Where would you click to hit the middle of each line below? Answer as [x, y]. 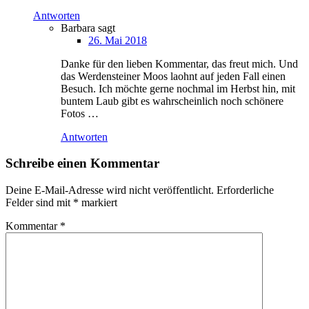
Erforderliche [245, 190]
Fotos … [80, 113]
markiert [98, 203]
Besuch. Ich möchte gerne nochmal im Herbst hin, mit [178, 88]
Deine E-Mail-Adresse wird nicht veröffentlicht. [110, 190]
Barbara [79, 28]
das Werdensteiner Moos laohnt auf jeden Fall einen [173, 76]
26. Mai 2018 [118, 40]
